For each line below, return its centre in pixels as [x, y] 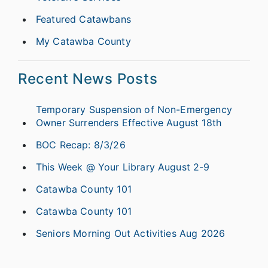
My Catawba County [83, 42]
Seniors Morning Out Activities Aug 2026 [131, 234]
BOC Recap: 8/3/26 [81, 145]
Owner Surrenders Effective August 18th [129, 123]
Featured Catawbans [83, 19]
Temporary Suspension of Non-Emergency [134, 110]
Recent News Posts [88, 79]
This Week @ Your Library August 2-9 [123, 167]
